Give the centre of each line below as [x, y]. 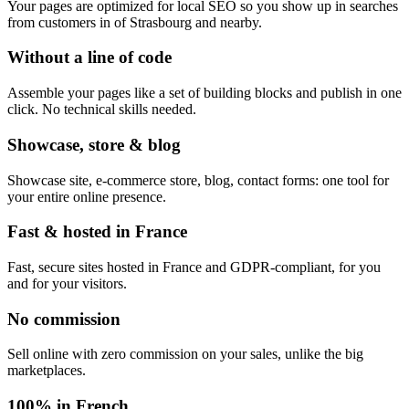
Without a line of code [89, 58]
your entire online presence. [87, 196]
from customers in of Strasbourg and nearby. [135, 22]
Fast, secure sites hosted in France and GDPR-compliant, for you [194, 267]
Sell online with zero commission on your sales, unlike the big [185, 354]
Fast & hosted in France [97, 232]
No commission [64, 319]
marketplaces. [47, 371]
